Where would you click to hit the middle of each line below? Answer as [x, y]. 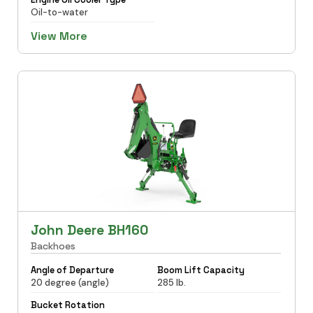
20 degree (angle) [70, 282]
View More [59, 36]
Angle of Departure [72, 270]
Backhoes [53, 246]
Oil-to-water [59, 12]
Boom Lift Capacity [201, 270]
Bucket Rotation [67, 305]
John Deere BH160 [89, 230]
